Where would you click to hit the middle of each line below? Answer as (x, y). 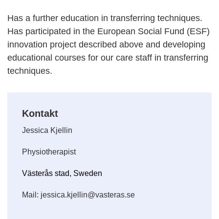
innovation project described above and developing (106, 44)
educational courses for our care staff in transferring (108, 57)
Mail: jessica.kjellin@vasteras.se (78, 195)
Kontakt (40, 113)
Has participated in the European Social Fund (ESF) (109, 31)
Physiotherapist (50, 152)
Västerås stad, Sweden (62, 173)
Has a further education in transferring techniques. (105, 18)
